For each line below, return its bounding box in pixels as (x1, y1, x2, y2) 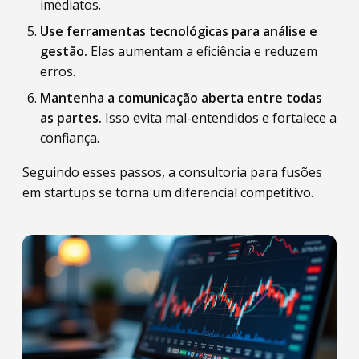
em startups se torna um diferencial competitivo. (22, 184, 313, 201)
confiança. (40, 129, 99, 147)
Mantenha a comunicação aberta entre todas (40, 89, 322, 107)
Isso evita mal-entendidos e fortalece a (102, 109, 337, 127)
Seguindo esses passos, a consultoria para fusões (22, 163, 322, 181)
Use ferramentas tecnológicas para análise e (40, 22, 317, 40)
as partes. (40, 109, 102, 127)
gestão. (40, 42, 87, 60)
